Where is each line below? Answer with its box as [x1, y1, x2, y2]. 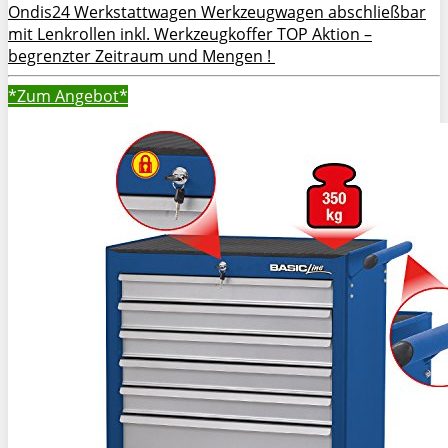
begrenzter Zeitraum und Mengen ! [8, 44, 275, 67]
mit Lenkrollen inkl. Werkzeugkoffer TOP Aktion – [8, 22, 372, 45]
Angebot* [55, 84, 128, 107]
